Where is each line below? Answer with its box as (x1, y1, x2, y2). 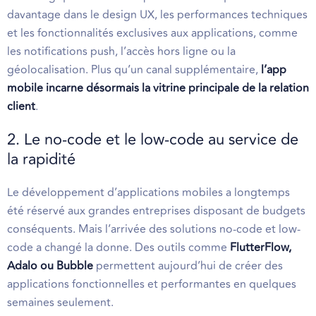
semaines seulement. (7, 294, 114, 311)
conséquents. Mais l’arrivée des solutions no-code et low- (7, 221, 300, 238)
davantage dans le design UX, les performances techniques (7, 6, 308, 23)
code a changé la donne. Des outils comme (7, 239, 230, 256)
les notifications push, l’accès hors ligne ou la (7, 43, 236, 60)
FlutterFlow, (230, 239, 291, 256)
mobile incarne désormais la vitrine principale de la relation (7, 80, 309, 97)
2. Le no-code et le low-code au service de (7, 128, 298, 152)
